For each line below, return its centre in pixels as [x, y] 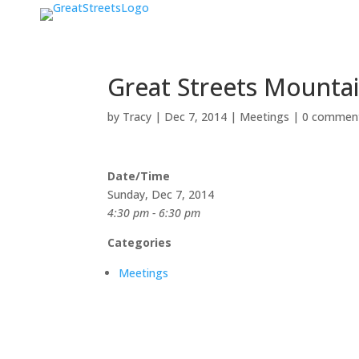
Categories [140, 242]
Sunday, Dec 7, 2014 [161, 194]
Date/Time [139, 176]
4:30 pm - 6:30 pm [154, 213]
